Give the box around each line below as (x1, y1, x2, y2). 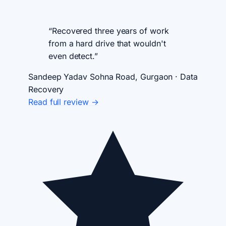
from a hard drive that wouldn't (48, 38, 166, 49)
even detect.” (48, 51, 98, 62)
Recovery (28, 84, 64, 95)
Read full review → (28, 97, 99, 107)
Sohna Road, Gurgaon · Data (89, 72, 198, 82)
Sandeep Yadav (28, 72, 87, 82)
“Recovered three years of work (48, 26, 169, 36)
